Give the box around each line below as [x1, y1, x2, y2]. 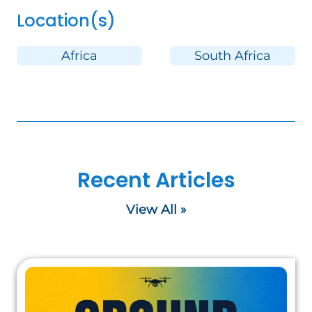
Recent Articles [77, 166, 235, 195]
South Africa [194, 48, 271, 63]
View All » [125, 202, 187, 217]
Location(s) [17, 9, 116, 32]
